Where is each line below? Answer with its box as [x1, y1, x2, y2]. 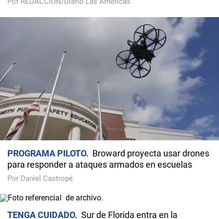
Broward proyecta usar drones [92, 148, 209, 159]
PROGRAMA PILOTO [7, 148, 86, 159]
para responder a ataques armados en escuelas [7, 159, 192, 170]
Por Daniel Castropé [7, 174, 73, 183]
